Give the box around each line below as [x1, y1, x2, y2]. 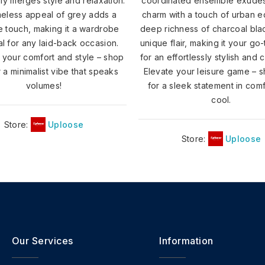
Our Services [11, 234, 73, 247]
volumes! [25, 80, 62, 91]
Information [159, 234, 214, 247]
